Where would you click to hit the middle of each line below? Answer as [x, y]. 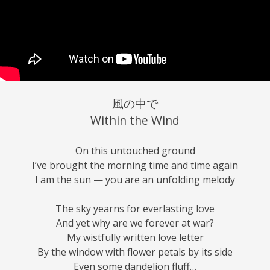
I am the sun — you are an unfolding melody [135, 180]
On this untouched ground [135, 151]
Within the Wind [135, 121]
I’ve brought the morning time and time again [135, 165]
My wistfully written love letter [135, 238]
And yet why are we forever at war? [135, 223]
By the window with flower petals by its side [135, 252]
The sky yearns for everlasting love [135, 209]
